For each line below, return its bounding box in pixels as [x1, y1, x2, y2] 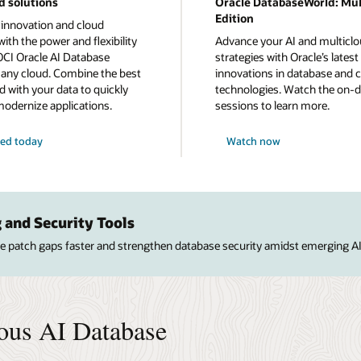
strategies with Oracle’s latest [215, 48, 359, 64]
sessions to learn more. [215, 97, 330, 113]
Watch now [226, 135, 281, 148]
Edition [215, 10, 254, 27]
